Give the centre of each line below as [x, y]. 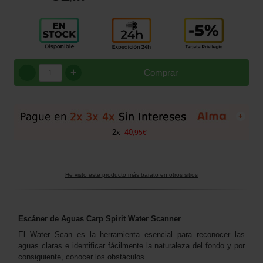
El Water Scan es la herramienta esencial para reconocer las [131, 235]
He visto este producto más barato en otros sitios [131, 175]
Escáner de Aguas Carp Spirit [73, 219]
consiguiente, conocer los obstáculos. [82, 257]
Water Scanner [154, 219]
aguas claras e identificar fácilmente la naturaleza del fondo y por [131, 246]
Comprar [161, 73]
